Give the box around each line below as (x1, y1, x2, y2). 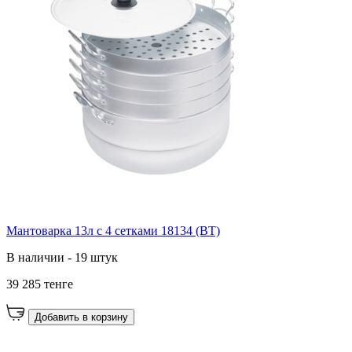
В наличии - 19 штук (6, 250, 118, 264)
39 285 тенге (6, 277, 73, 291)
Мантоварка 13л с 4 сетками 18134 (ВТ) (6, 223, 220, 237)
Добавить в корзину (35, 310, 128, 323)
